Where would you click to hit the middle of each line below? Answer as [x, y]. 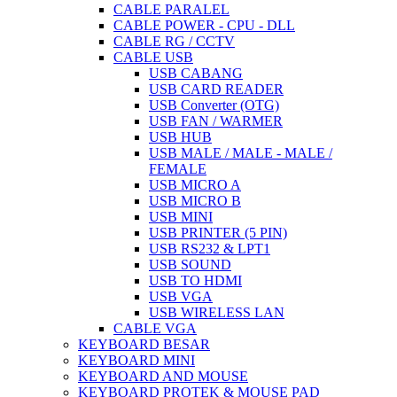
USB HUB [180, 136]
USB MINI [181, 216]
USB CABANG [196, 73]
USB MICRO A [195, 184]
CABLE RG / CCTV [174, 41]
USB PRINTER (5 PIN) [218, 232]
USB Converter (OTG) [214, 105]
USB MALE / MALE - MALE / [241, 152]
